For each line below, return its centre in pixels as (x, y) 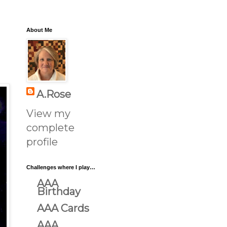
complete (50, 128)
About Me (39, 30)
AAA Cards (63, 208)
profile (42, 142)
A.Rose (54, 94)
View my (48, 113)
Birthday (59, 192)
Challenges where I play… (61, 167)
